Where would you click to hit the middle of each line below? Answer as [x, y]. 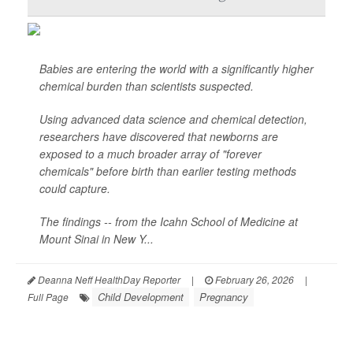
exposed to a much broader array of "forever [150, 154]
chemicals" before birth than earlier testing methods [168, 171]
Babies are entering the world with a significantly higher [176, 69]
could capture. [75, 189]
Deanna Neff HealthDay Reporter [108, 280]
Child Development [141, 297]
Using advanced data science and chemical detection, [173, 119]
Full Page [48, 297]
